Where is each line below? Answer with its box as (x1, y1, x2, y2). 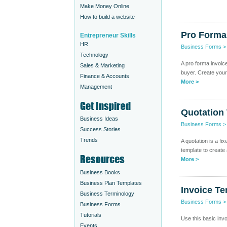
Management (80, 84, 112, 90)
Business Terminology (80, 191, 134, 197)
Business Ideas (80, 116, 118, 122)
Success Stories (80, 126, 121, 132)
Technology (80, 52, 108, 58)
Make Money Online (80, 3, 129, 9)
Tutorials (80, 212, 101, 218)
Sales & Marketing (80, 62, 125, 68)
